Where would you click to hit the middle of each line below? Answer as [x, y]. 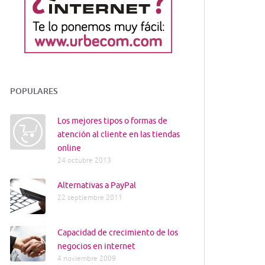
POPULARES [34, 91]
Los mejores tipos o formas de [112, 121]
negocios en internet [96, 246]
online [69, 148]
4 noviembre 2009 [87, 259]
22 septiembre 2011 [90, 198]
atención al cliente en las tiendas [119, 135]
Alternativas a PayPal [97, 185]
